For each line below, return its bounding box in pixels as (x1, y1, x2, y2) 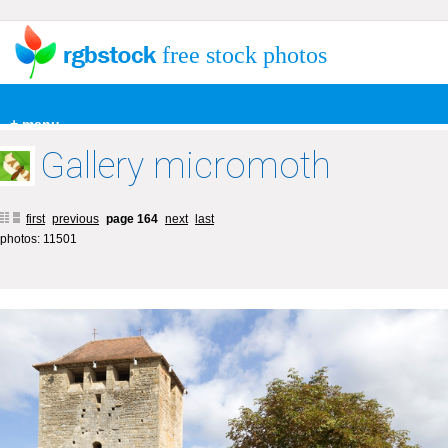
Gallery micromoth (40, 145, 331, 187)
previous (52, 212, 99, 226)
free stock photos (162, 42, 327, 68)
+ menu (10, 116, 60, 132)
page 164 (106, 212, 161, 226)
